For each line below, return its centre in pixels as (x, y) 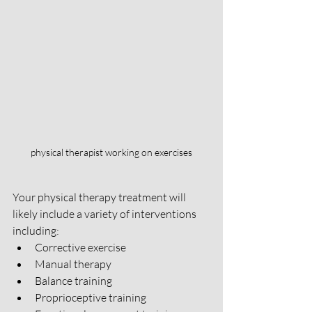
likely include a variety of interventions (106, 213)
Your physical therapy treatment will (100, 197)
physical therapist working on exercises (111, 152)
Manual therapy (74, 264)
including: (36, 230)
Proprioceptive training (91, 297)
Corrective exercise (80, 247)
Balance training (75, 280)
